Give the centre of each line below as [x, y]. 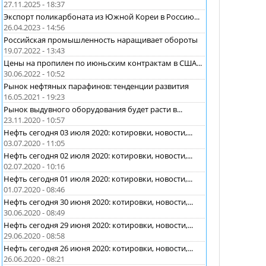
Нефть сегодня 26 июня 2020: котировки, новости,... [98, 248]
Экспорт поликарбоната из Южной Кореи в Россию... [102, 16]
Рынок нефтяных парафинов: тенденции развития [96, 86]
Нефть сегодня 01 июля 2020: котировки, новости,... [98, 178]
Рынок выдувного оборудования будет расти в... [93, 109]
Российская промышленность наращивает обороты [101, 39]
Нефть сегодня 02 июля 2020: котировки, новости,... [98, 155]
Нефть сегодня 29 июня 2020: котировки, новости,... [98, 225]
